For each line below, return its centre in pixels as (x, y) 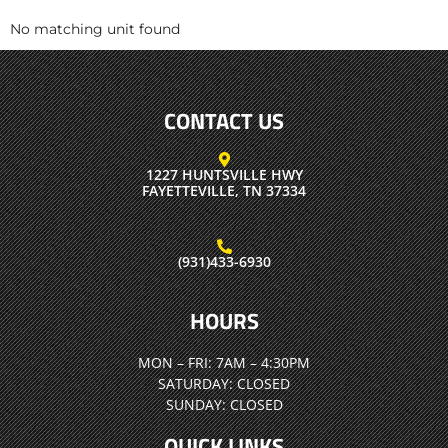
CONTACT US (224, 120)
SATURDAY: (195, 383)
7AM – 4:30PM (261, 362)
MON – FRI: (175, 362)
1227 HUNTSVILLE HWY (224, 174)
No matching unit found (95, 28)
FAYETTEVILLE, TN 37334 (224, 190)
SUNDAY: (195, 404)
